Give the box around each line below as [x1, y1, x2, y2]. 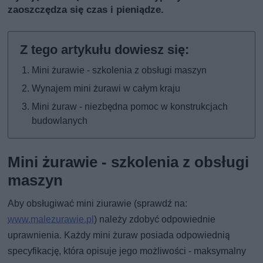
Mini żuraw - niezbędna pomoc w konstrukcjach [32, 101, 228, 113]
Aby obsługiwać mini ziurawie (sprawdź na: [8, 198, 188, 210]
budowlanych [32, 115, 88, 127]
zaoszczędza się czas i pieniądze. [8, 4, 164, 16]
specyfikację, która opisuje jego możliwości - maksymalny [8, 245, 247, 257]
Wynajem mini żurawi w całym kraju [32, 83, 181, 95]
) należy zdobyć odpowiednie [94, 214, 216, 225]
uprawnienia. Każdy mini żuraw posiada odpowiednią [8, 230, 231, 241]
